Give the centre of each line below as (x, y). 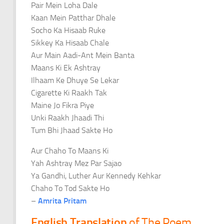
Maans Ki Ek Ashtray (66, 68)
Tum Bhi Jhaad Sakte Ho (72, 130)
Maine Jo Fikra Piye (62, 105)
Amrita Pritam (62, 200)
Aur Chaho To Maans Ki (70, 150)
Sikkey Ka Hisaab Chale (70, 43)
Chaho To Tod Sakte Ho (70, 188)
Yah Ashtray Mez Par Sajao (76, 163)
